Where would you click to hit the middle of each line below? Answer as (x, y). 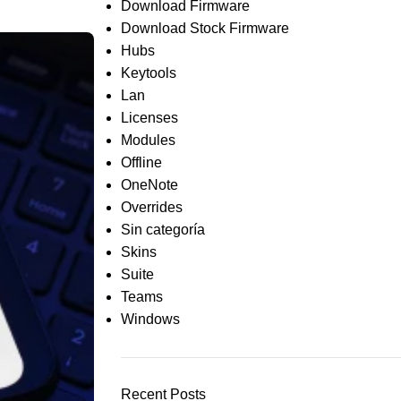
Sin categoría (162, 230)
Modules (148, 140)
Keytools (148, 73)
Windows (150, 319)
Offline (141, 162)
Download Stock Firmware (205, 28)
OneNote (149, 185)
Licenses (149, 118)
